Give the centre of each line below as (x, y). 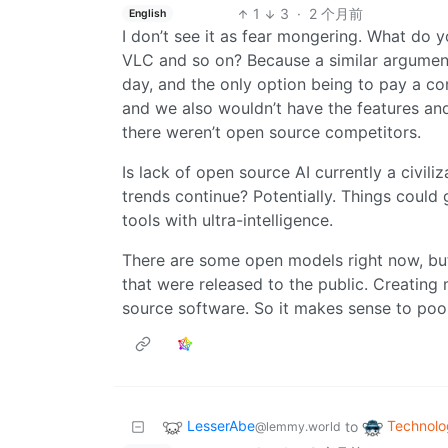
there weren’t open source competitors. (271, 132)
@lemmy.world (298, 427)
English (147, 13)
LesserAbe (221, 426)
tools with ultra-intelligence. (227, 220)
